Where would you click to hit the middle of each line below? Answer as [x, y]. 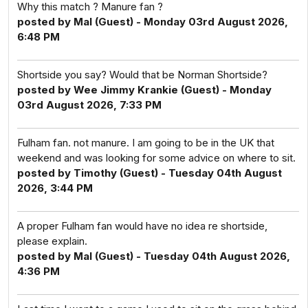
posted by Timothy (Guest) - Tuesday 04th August [150, 173]
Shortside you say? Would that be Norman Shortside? [142, 75]
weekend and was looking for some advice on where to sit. [156, 158]
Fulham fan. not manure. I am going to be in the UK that [146, 143]
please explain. [52, 241]
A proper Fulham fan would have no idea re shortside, [142, 226]
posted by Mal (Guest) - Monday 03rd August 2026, [153, 22]
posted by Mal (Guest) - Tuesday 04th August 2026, [154, 256]
